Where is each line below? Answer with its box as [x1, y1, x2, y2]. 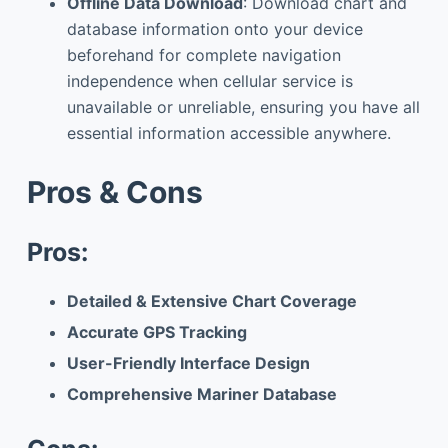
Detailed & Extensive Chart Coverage [66, 291, 357, 312]
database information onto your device [66, 18, 363, 39]
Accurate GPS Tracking [66, 322, 247, 343]
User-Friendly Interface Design [66, 353, 310, 374]
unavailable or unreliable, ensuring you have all [66, 96, 420, 117]
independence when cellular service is [66, 70, 353, 91]
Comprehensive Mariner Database [66, 383, 337, 404]
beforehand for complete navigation [66, 44, 341, 65]
